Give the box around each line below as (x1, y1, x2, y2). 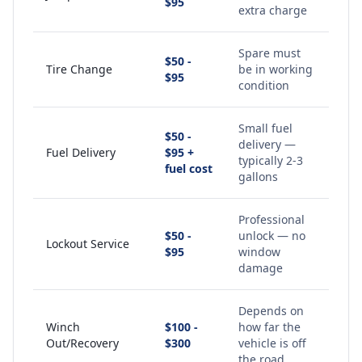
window (238, 244, 280, 259)
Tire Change (46, 61, 112, 77)
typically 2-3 (238, 153, 303, 168)
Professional (238, 212, 305, 227)
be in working (238, 61, 313, 77)
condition (238, 78, 289, 93)
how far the (238, 319, 301, 335)
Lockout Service (46, 236, 129, 251)
